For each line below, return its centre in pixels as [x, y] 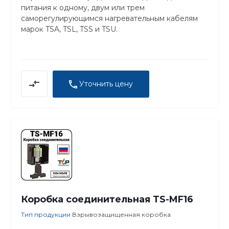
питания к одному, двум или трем [83, 7]
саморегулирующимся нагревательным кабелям [109, 18]
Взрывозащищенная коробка [121, 214]
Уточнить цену [106, 84]
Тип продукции [47, 214]
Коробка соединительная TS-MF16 [107, 199]
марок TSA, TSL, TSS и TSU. [69, 29]
